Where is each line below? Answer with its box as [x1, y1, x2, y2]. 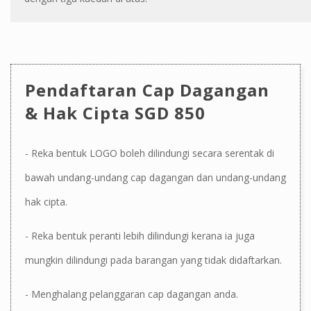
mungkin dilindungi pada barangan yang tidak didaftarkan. [25, 253, 282, 267]
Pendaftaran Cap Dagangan [25, 78, 269, 101]
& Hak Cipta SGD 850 [25, 101, 205, 124]
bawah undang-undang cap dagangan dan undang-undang [25, 170, 286, 184]
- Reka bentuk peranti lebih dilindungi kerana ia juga [25, 228, 255, 242]
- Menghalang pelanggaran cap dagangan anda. [25, 287, 238, 301]
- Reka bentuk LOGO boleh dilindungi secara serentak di [25, 146, 274, 160]
